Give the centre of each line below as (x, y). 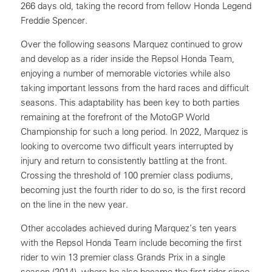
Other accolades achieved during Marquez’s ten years (129, 228)
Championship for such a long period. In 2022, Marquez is (134, 131)
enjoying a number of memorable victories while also (125, 73)
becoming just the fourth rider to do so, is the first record (133, 190)
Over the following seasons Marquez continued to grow (132, 44)
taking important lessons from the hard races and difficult (135, 88)
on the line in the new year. (74, 204)
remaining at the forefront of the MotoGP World (115, 117)
